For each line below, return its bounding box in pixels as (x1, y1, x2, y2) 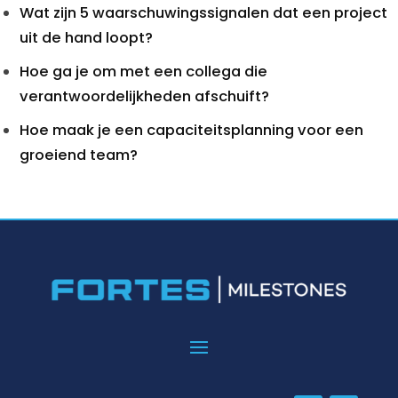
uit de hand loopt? (20, 28, 153, 48)
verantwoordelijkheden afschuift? (20, 86, 269, 107)
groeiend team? (20, 145, 138, 165)
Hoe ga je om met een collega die (20, 61, 267, 82)
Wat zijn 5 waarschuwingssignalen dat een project (20, 3, 387, 23)
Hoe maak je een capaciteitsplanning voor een (20, 120, 363, 140)
